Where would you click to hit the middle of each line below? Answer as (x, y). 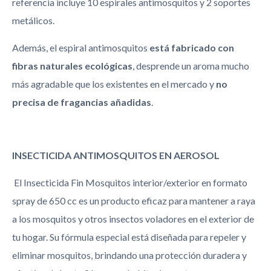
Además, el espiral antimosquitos (81, 47)
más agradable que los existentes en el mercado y (114, 83)
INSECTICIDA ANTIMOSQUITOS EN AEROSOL (116, 155)
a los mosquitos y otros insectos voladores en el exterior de (133, 218)
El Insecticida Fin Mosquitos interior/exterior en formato (131, 182)
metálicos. (33, 21)
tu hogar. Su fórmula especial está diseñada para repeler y (129, 237)
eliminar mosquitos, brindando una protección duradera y (129, 255)
